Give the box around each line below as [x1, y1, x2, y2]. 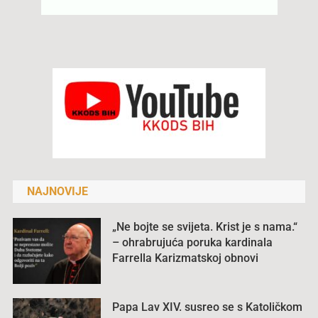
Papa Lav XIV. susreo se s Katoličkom [112, 300, 303, 314]
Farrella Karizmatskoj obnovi [112, 251, 259, 265]
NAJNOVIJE [26, 185, 88, 199]
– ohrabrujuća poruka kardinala [112, 236, 273, 250]
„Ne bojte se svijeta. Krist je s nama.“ [112, 220, 298, 234]
